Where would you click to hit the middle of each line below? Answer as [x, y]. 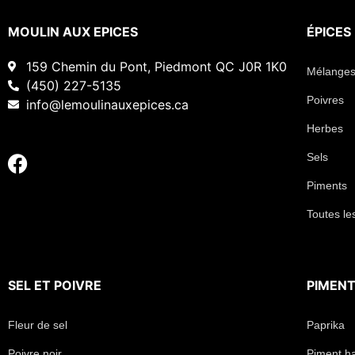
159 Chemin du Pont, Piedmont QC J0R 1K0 [156, 67]
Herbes [325, 129]
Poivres [326, 100]
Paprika [326, 325]
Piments [327, 186]
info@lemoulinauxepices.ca [107, 105]
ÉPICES [329, 32]
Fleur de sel [38, 325]
